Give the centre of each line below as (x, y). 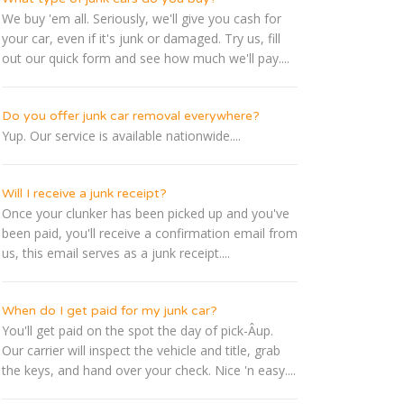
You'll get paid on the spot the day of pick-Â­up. (138, 331)
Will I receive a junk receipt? (84, 194)
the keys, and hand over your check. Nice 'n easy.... (149, 371)
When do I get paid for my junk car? (110, 311)
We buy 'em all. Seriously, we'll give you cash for (142, 19)
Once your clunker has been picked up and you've (146, 214)
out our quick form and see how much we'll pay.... (146, 59)
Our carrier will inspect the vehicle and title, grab (141, 351)
